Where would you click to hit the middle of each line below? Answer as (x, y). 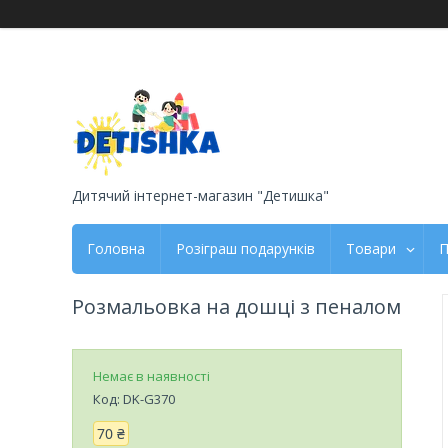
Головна (116, 248)
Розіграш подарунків (245, 248)
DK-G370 (149, 398)
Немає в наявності (151, 375)
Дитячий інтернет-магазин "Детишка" (200, 195)
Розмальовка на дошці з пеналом (236, 306)
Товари (371, 248)
